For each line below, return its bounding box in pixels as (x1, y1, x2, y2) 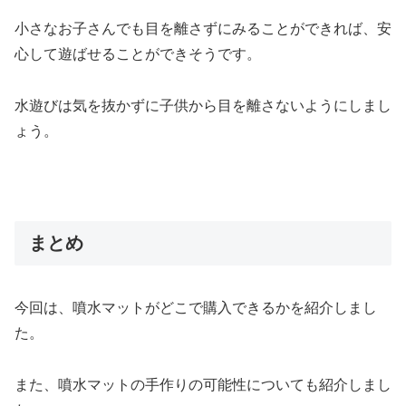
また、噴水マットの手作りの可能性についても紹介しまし (14, 376, 391, 392)
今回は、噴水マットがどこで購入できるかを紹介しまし (14, 299, 377, 315)
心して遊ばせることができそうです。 (14, 46, 261, 63)
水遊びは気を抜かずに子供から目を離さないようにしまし (14, 97, 391, 113)
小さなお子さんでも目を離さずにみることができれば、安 (14, 21, 391, 37)
